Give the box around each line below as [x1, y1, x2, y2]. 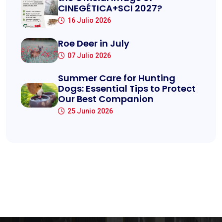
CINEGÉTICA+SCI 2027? [58, 2, 162, 15]
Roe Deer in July [58, 37, 129, 50]
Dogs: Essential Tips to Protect [58, 82, 196, 95]
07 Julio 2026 [67, 52, 111, 60]
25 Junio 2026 [67, 107, 113, 115]
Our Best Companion [58, 92, 154, 105]
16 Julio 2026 [67, 16, 111, 25]
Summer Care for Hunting [58, 71, 175, 84]
